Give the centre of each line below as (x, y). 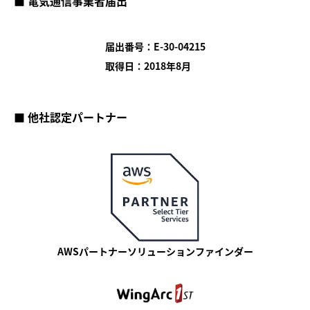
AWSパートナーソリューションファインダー (155, 252)
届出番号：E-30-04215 (155, 47)
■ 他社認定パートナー (71, 117)
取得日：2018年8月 (148, 66)
